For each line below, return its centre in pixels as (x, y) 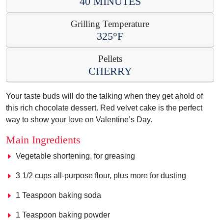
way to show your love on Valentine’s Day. (79, 120)
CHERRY (110, 71)
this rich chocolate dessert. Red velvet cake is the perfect (104, 108)
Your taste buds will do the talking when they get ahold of (104, 96)
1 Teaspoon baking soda (58, 195)
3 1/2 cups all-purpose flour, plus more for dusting (101, 176)
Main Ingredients (43, 140)
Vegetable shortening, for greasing (75, 156)
